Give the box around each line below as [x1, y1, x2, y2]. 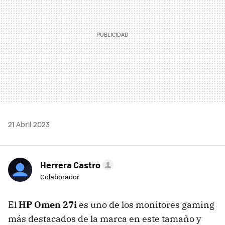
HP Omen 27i [19, 198, 79, 210]
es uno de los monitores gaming [79, 198, 214, 210]
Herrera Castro [40, 158, 100, 171]
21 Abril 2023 [8, 119, 50, 129]
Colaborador [40, 171, 79, 181]
